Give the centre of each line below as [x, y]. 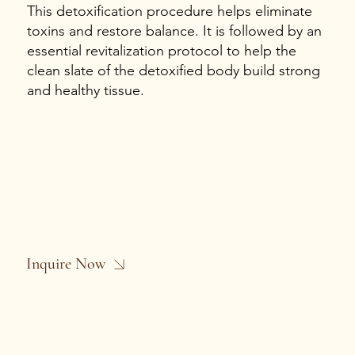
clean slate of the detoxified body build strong [173, 71]
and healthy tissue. [85, 91]
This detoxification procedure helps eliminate [169, 11]
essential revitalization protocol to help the [161, 51]
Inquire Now [66, 264]
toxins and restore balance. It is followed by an [174, 31]
